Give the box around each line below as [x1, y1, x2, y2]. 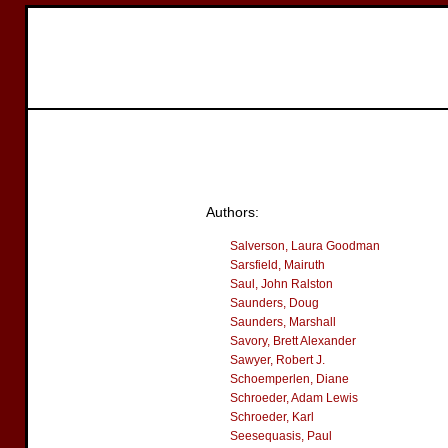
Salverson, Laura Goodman [230, 239, 380, 253]
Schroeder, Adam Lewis [230, 391, 358, 405]
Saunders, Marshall [230, 315, 336, 329]
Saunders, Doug [230, 296, 319, 310]
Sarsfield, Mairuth [230, 258, 325, 272]
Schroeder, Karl [230, 410, 314, 424]
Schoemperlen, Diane [230, 372, 349, 386]
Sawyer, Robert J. [230, 353, 325, 367]
